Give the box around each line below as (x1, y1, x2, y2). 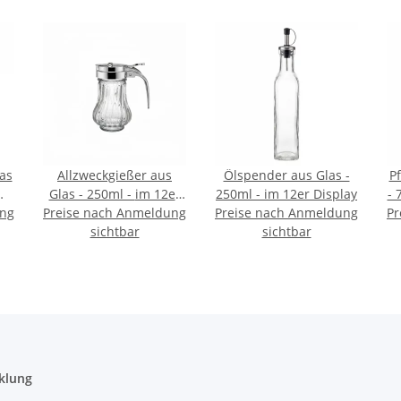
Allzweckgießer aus (57, 166, 172, 184)
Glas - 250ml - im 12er (48, 185, 135, 203)
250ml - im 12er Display (264, 185, 357, 203)
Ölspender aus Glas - (223, 166, 350, 184)
